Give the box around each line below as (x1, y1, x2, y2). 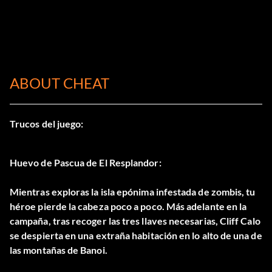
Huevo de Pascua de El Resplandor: (10, 157, 161, 169)
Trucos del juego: (10, 118, 84, 130)
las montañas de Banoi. (10, 244, 107, 256)
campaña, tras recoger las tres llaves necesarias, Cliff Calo (10, 215, 260, 227)
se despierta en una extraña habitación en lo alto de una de (10, 229, 262, 242)
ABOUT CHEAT (10, 74, 109, 92)
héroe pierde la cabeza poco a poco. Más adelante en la (10, 200, 247, 212)
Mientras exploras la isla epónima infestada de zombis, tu (10, 186, 256, 198)
